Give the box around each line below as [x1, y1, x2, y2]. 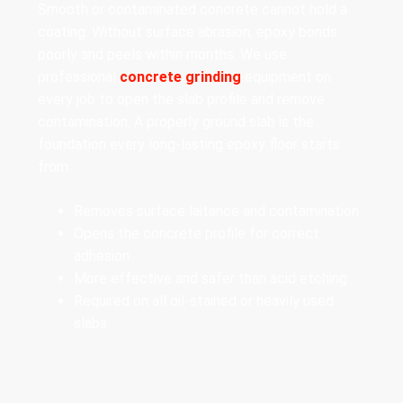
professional [38, 68, 120, 86]
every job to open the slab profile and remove [38, 91, 325, 109]
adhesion [74, 247, 130, 265]
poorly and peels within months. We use [38, 46, 287, 64]
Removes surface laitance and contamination [74, 202, 359, 220]
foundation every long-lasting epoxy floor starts [38, 136, 340, 154]
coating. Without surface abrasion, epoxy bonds [38, 23, 337, 41]
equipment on [241, 68, 331, 86]
